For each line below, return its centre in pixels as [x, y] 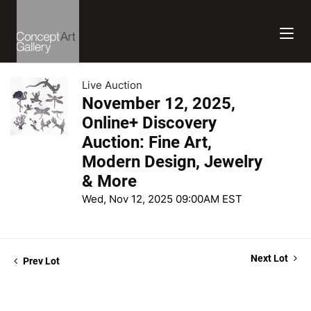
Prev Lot [40, 261]
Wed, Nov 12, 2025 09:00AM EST [162, 199]
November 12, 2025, [159, 103]
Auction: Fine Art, [147, 142]
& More [109, 181]
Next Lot [270, 258]
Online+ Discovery [149, 123]
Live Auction [112, 85]
